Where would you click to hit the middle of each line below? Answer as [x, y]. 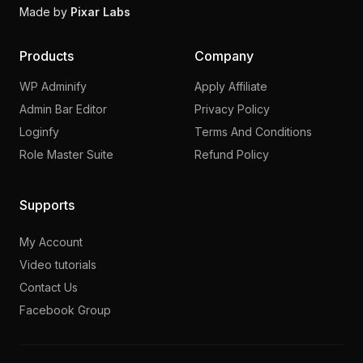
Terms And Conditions [253, 131]
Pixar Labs [100, 11]
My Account [51, 241]
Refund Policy [232, 154]
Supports [47, 205]
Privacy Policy [232, 109]
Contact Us [49, 287]
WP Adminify [53, 86]
